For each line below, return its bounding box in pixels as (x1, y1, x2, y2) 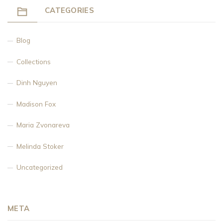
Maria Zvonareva (16, 120, 70, 129)
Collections (16, 57, 51, 66)
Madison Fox (16, 99, 56, 108)
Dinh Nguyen (16, 78, 57, 87)
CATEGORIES (45, 5, 94, 15)
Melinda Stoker (16, 141, 64, 150)
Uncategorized (16, 163, 63, 171)
